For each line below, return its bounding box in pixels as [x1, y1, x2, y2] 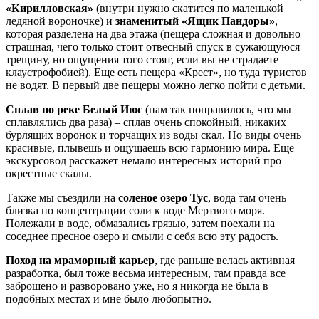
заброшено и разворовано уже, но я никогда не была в [6, 279, 268, 292]
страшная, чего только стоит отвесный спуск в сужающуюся [6, 40, 300, 53]
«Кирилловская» [6, 1, 93, 14]
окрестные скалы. [6, 167, 92, 179]
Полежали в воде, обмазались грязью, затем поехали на [6, 216, 275, 229]
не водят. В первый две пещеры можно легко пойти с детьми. [6, 78, 305, 91]
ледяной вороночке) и [6, 14, 115, 27]
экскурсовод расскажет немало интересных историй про [6, 154, 281, 167]
